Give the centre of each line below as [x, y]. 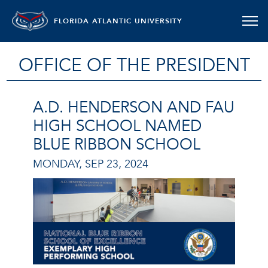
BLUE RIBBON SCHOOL [117, 145]
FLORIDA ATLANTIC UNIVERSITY [118, 21]
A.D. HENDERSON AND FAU [134, 108]
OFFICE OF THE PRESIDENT [134, 66]
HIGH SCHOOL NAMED [117, 126]
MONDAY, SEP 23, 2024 [91, 164]
